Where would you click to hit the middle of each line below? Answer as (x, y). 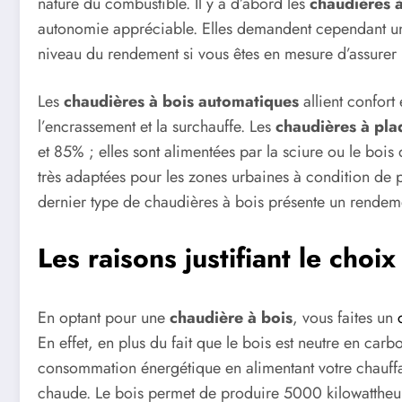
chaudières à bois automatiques (184, 102)
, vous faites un (345, 317)
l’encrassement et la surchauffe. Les (157, 127)
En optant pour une (104, 317)
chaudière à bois (231, 317)
